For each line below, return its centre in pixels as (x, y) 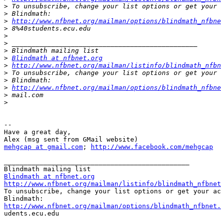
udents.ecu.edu (32, 214)
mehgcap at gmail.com (43, 147)
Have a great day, (37, 132)
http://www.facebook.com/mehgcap (152, 147)
